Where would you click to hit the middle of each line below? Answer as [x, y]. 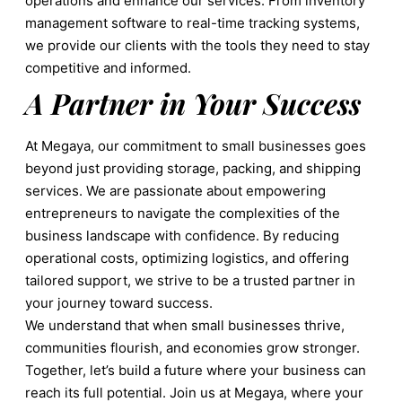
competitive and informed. [108, 67]
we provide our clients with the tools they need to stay [197, 45]
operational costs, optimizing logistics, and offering [187, 258]
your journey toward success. [119, 302]
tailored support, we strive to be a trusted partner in [190, 280]
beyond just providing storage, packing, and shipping [193, 168]
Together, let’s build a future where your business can [196, 370]
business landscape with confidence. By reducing [182, 235]
